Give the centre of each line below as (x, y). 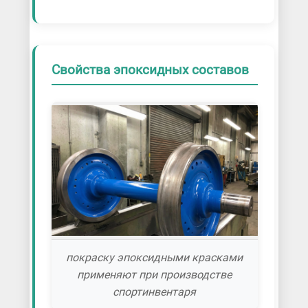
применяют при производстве (155, 274)
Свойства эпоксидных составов (150, 69)
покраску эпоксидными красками (155, 257)
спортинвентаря (155, 291)
